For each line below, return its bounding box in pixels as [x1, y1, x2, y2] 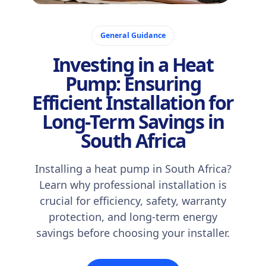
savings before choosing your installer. [36, 226, 230, 240]
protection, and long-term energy [49, 210, 217, 224]
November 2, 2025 [59, 15, 122, 24]
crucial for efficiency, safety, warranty [40, 194, 226, 208]
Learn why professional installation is [39, 178, 227, 192]
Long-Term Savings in [42, 109, 224, 134]
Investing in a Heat [52, 52, 214, 77]
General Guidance [100, 30, 166, 40]
